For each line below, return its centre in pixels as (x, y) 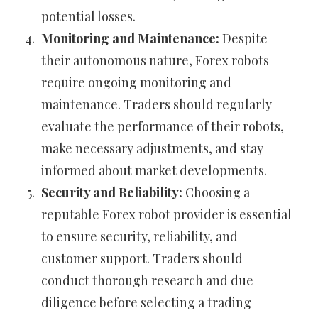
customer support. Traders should (142, 259)
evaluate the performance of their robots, (163, 127)
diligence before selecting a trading (146, 303)
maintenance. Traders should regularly (157, 105)
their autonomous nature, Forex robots (155, 61)
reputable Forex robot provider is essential (166, 215)
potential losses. (88, 17)
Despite (243, 39)
